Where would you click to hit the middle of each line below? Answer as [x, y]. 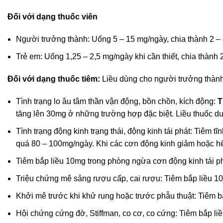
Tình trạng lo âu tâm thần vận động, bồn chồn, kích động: [117, 102]
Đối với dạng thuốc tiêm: [54, 79]
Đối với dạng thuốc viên [53, 17]
